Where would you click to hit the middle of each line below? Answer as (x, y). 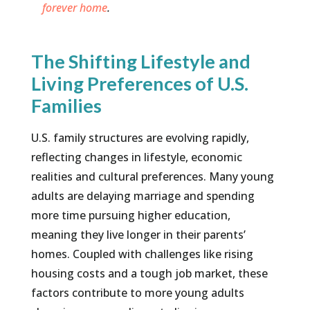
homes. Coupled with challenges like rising (142, 254)
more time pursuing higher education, (130, 216)
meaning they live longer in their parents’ (138, 235)
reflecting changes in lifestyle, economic (136, 157)
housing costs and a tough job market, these (149, 274)
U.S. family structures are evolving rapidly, (140, 138)
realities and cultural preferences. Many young (152, 177)
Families (66, 106)
